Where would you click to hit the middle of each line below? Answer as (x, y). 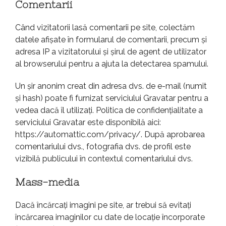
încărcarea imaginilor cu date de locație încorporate (110, 217)
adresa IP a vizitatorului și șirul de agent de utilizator (111, 52)
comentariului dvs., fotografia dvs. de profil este (103, 147)
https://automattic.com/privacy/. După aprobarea (110, 135)
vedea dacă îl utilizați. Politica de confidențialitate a (109, 110)
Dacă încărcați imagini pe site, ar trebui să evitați (103, 205)
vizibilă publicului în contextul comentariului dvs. (104, 159)
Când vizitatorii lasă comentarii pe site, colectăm (105, 28)
